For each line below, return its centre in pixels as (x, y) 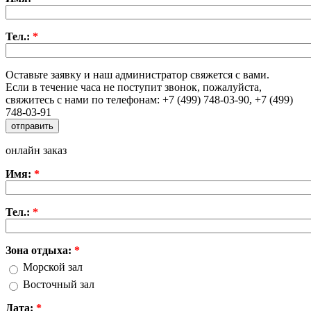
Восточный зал (59, 284)
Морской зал (53, 267)
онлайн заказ (36, 150)
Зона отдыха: (40, 250)
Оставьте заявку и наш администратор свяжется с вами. (137, 74)
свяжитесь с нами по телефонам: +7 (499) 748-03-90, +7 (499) (149, 99)
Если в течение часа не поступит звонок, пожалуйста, (134, 87)
